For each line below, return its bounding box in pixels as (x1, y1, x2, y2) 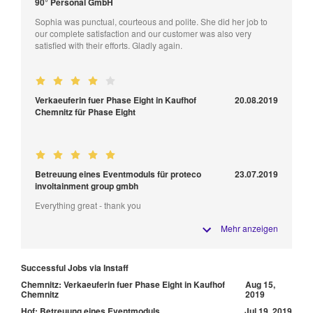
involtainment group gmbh (35, 180, 138, 193)
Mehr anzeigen (221, 222, 278, 235)
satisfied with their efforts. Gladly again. (35, 39, 182, 52)
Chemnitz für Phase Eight (35, 105, 136, 119)
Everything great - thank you (35, 199, 141, 212)
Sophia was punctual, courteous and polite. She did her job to (35, 15, 268, 28)
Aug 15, (245, 278, 275, 291)
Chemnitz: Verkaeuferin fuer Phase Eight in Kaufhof (21, 278, 225, 291)
